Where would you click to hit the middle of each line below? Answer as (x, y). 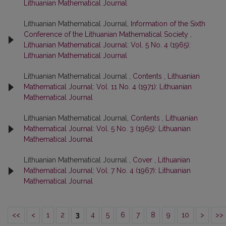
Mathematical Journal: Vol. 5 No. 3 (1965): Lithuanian (107, 129)
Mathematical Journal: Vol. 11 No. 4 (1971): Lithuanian (108, 87)
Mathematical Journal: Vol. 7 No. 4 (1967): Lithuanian (107, 171)
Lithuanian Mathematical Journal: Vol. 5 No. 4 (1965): (107, 45)
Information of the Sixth (168, 24)
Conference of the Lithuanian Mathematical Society (107, 34)
